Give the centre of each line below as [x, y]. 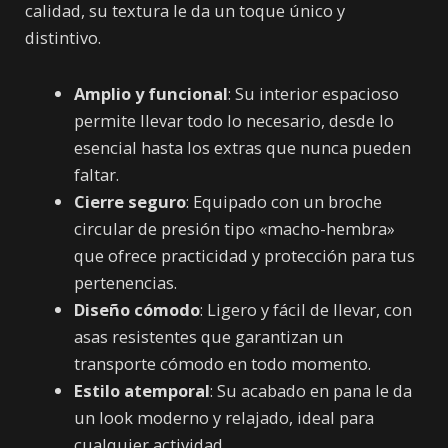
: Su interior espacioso [314, 93]
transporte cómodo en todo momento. [223, 363]
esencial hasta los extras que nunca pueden [243, 147]
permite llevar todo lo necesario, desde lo [234, 120]
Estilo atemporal [142, 390]
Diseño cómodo [137, 309]
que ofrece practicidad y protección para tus [245, 255]
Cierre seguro [130, 201]
